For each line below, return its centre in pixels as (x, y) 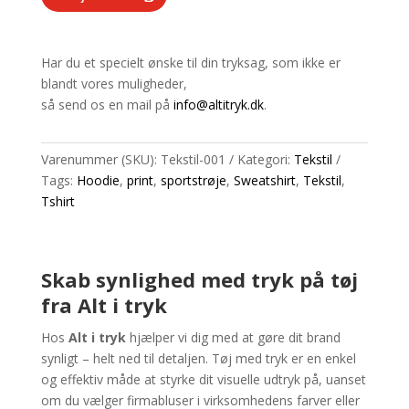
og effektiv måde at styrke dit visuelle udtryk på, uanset (203, 380)
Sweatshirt (264, 181)
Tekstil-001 (193, 160)
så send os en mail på (107, 105)
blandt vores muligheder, (114, 84)
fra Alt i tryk (104, 305)
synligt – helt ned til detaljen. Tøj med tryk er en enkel (198, 359)
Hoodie (98, 181)
